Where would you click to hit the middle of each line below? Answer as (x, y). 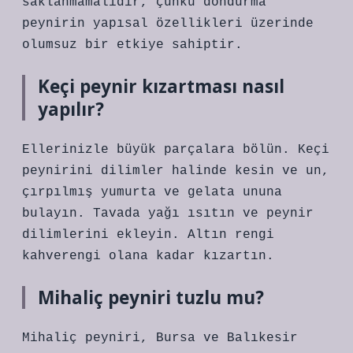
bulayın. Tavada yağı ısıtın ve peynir (168, 214)
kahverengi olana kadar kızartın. (148, 256)
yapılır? (71, 109)
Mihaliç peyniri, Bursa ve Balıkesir (160, 338)
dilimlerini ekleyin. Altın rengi (148, 235)
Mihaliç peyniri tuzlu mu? (151, 297)
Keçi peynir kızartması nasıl (161, 86)
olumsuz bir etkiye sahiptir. (132, 45)
